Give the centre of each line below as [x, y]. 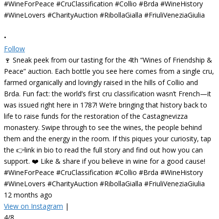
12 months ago [28, 195]
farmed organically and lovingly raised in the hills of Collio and [101, 82]
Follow [14, 49]
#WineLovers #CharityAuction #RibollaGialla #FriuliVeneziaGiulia [104, 184]
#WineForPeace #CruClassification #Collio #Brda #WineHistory [103, 172]
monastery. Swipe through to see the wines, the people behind [103, 127]
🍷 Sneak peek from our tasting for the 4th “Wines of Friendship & [108, 60]
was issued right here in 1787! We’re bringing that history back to [106, 105]
